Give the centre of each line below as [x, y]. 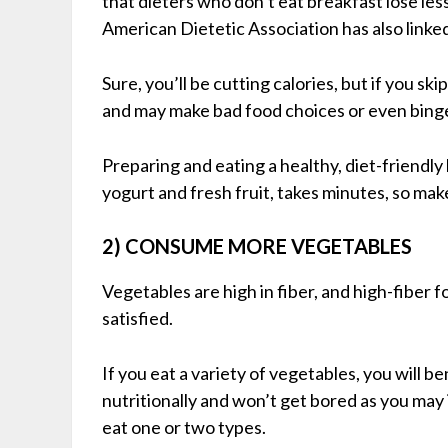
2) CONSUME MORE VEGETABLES [257, 245]
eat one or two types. [184, 426]
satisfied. [137, 317]
